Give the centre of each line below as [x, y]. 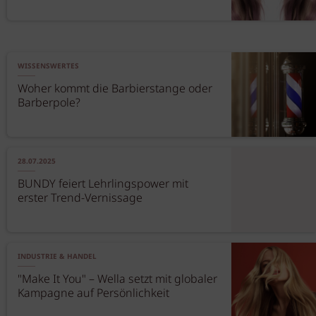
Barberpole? [49, 103]
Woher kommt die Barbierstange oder [115, 89]
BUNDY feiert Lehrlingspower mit [103, 184]
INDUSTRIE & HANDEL [57, 257]
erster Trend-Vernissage [80, 199]
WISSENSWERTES [48, 66]
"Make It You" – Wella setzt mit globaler [117, 280]
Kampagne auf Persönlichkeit [93, 294]
